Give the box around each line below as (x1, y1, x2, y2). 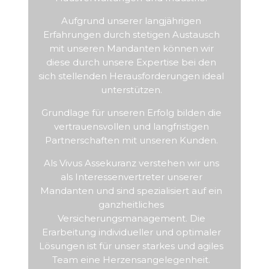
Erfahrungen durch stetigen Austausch (43, 29, 220, 40)
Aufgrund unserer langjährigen (61, 15, 202, 26)
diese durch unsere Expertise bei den (46, 56, 217, 68)
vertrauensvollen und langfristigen (53, 121, 209, 132)
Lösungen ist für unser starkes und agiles (39, 240, 224, 252)
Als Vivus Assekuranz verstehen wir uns (43, 157, 219, 169)
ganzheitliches (98, 199, 165, 210)
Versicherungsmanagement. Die (57, 213, 205, 224)
